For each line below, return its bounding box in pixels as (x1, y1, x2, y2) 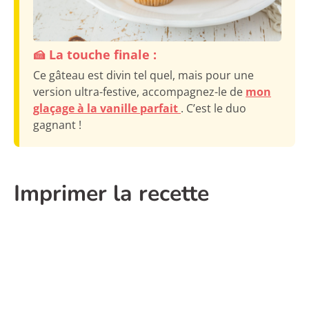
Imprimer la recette (14, 178, 209, 208)
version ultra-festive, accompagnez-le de (33, 83, 246, 99)
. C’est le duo (181, 100, 246, 116)
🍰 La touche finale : (33, 46, 157, 63)
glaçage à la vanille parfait (33, 100, 181, 116)
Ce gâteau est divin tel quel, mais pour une (33, 67, 254, 83)
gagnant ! (33, 117, 81, 132)
